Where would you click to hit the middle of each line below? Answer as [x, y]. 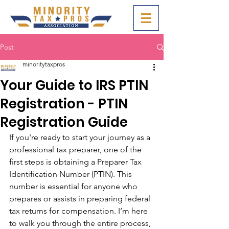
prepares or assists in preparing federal [81, 199]
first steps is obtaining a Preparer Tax [76, 162]
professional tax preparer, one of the [76, 150]
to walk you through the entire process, [81, 223]
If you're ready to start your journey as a [81, 137]
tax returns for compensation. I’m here [79, 211]
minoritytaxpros [44, 64]
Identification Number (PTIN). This [72, 174]
